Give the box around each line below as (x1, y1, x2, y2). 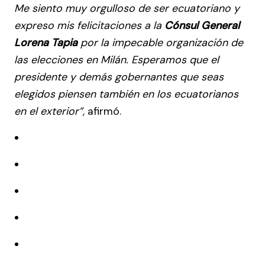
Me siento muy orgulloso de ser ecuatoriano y (14, 1, 240, 15)
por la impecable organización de (80, 35, 243, 49)
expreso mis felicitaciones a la (14, 18, 164, 32)
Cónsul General (164, 18, 240, 32)
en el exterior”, (14, 104, 85, 118)
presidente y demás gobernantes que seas (14, 70, 224, 83)
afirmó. (85, 104, 121, 118)
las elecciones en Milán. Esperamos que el (14, 53, 219, 66)
